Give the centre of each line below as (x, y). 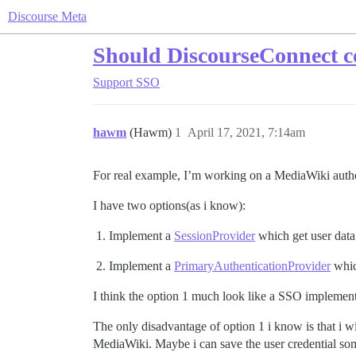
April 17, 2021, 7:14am (246, 132)
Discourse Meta (47, 16)
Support (113, 82)
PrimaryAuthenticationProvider (252, 266)
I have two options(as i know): (169, 205)
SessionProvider (215, 236)
